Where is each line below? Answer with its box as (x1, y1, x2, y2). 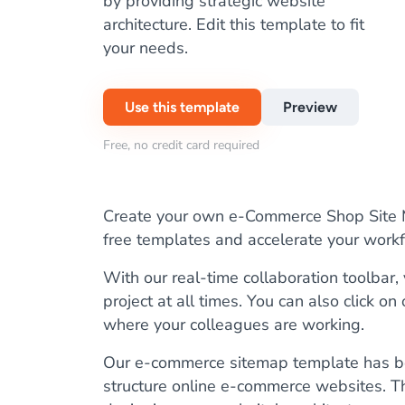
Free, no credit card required (103, 137, 259, 154)
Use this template (125, 99, 240, 116)
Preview (283, 99, 337, 116)
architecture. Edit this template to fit (103, 14, 364, 35)
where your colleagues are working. (103, 314, 364, 335)
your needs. (103, 37, 188, 59)
